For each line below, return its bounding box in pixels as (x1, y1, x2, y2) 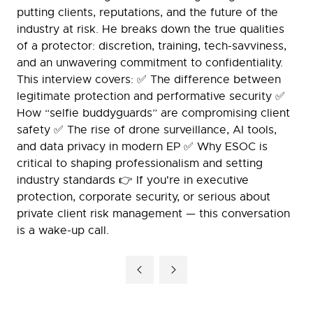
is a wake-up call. (17, 224, 109, 238)
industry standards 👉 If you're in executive (17, 173, 249, 187)
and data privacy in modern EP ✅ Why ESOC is (17, 140, 268, 154)
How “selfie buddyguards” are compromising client (17, 106, 290, 120)
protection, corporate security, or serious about (17, 190, 270, 204)
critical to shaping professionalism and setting (17, 156, 263, 170)
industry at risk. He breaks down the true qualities (17, 22, 284, 36)
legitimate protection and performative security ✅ (17, 89, 285, 103)
